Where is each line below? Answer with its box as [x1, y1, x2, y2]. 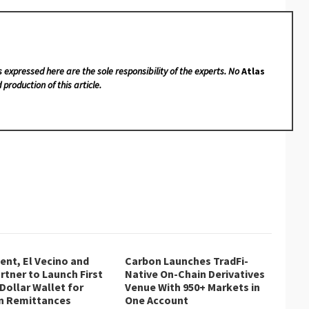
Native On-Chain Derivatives [124, 266, 265, 281]
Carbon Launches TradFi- [124, 253, 248, 268]
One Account [124, 292, 188, 307]
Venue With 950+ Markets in [124, 279, 260, 294]
